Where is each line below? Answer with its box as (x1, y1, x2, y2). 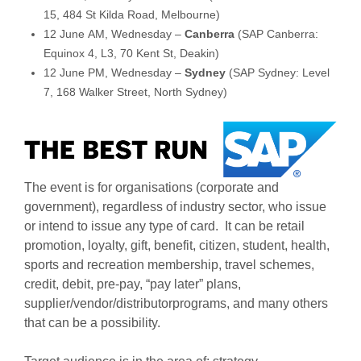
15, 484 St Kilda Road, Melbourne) (43, 7, 220, 21)
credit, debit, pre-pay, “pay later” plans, (23, 277, 241, 291)
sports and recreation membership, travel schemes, (23, 258, 314, 272)
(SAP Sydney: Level (225, 65, 330, 79)
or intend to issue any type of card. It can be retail (23, 219, 305, 233)
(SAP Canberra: (234, 27, 318, 40)
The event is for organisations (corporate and (23, 180, 279, 194)
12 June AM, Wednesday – (43, 27, 185, 40)
